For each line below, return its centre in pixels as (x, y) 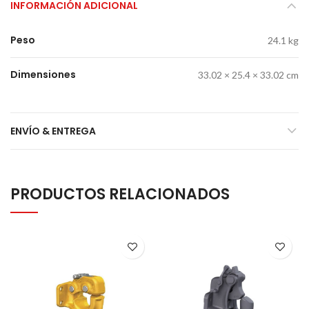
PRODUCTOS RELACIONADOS (120, 194)
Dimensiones (43, 74)
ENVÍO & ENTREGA (53, 131)
